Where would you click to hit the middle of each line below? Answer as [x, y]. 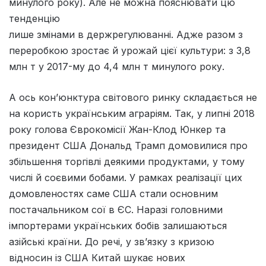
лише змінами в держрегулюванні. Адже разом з [126, 34]
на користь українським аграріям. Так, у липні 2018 [132, 113]
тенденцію [34, 18]
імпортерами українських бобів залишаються [118, 225]
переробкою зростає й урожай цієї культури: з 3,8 [130, 50]
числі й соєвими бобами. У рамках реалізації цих [126, 177]
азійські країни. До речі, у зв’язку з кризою [112, 241]
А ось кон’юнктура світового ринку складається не [133, 97]
